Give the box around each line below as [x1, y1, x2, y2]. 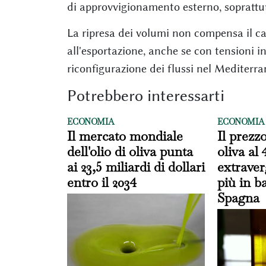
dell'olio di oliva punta [66, 142, 193, 160]
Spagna [217, 189, 259, 206]
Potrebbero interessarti [66, 85, 224, 105]
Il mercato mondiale [66, 127, 183, 144]
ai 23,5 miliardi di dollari [66, 158, 205, 175]
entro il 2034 [66, 173, 137, 191]
